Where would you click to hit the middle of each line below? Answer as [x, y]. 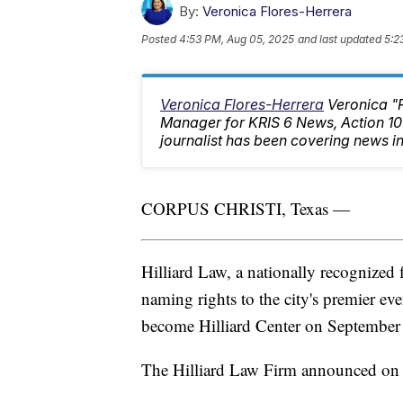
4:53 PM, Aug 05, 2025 [237, 40]
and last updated [340, 40]
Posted [160, 40]
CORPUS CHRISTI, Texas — [246, 209]
